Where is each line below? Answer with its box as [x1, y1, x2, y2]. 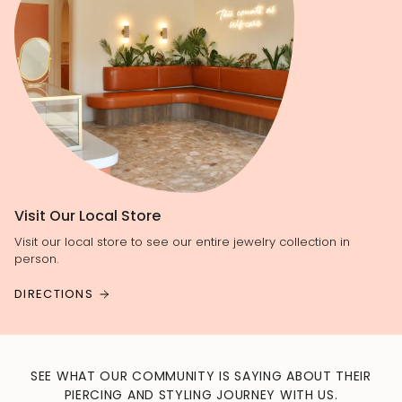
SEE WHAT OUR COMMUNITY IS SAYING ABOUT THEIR [31, 367, 371, 386]
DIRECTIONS [14, 285, 93, 303]
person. [14, 250, 58, 268]
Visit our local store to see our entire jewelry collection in [14, 233, 350, 251]
